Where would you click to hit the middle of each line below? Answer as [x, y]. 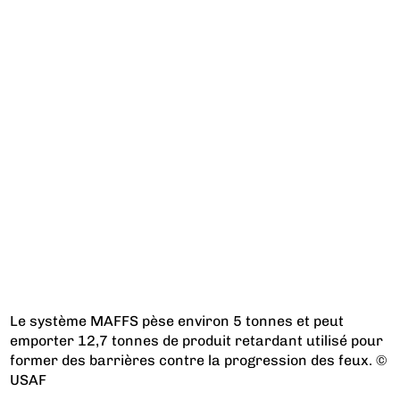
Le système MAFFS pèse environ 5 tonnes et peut [177, 321]
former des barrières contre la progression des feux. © [199, 360]
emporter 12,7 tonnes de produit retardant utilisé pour [197, 340]
